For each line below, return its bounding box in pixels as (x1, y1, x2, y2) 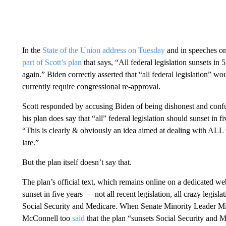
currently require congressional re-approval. (22, 82, 160, 91)
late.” (22, 138, 39, 147)
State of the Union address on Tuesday (42, 45, 165, 54)
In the (22, 45, 42, 54)
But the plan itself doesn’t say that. (22, 157, 132, 166)
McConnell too (22, 213, 72, 222)
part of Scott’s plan (22, 58, 82, 67)
